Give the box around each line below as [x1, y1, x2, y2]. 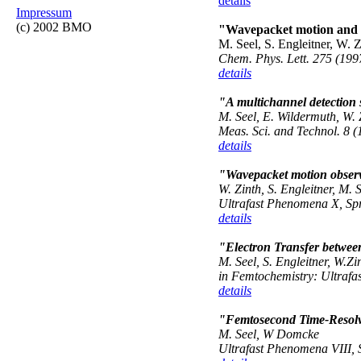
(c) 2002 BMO [16, 20, 92, 34]
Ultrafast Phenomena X [218, 197, 339, 210]
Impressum [16, 6, 72, 19]
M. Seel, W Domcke [218, 327, 319, 341]
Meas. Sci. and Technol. [218, 124, 340, 138]
